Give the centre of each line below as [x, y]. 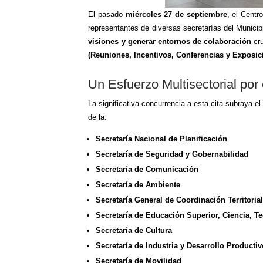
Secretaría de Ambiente [138, 185]
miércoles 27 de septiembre [176, 15]
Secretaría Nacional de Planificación [162, 139]
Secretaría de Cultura [134, 231]
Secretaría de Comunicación [147, 170]
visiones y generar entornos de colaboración [170, 42]
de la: [98, 117]
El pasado [107, 15]
